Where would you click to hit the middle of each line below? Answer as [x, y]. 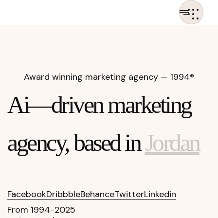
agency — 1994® [160, 77]
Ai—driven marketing [99, 105]
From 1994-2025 [41, 210]
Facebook [27, 194]
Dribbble [63, 194]
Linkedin [160, 194]
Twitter [129, 194]
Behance [97, 194]
